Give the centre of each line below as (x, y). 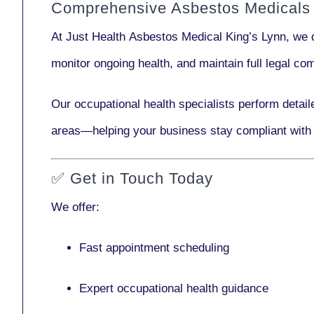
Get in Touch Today (142, 178)
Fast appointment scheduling (154, 248)
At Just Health (90, 36)
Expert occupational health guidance (174, 288)
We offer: (75, 207)
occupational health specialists (155, 104)
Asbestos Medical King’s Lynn (207, 36)
